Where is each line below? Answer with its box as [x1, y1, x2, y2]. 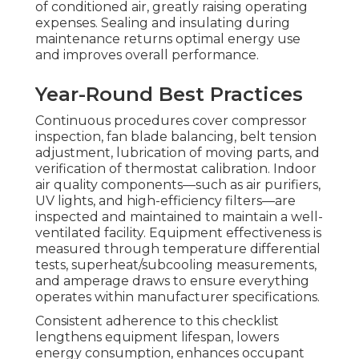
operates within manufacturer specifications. [35, 289, 320, 305]
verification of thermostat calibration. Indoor [35, 161, 317, 177]
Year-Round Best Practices [35, 83, 303, 107]
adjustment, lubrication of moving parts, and [35, 145, 320, 161]
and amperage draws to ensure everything [35, 273, 309, 289]
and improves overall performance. [35, 47, 259, 63]
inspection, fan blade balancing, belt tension [35, 129, 317, 145]
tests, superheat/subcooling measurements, [35, 257, 317, 273]
